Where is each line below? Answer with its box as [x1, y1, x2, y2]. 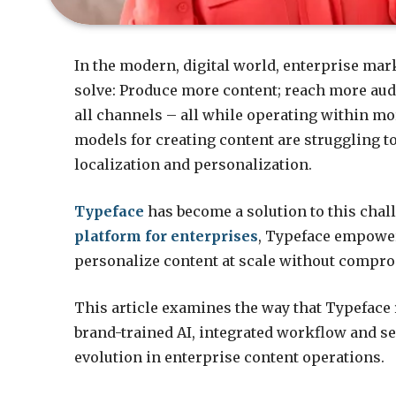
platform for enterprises [74, 227, 259, 246]
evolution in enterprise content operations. [74, 347, 385, 366]
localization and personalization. [74, 156, 313, 174]
